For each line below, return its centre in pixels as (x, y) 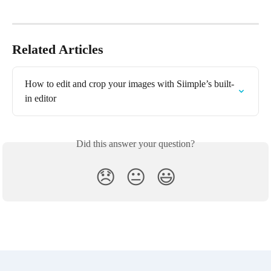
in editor (41, 99)
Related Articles (58, 50)
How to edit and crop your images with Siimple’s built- (129, 84)
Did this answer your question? (135, 144)
